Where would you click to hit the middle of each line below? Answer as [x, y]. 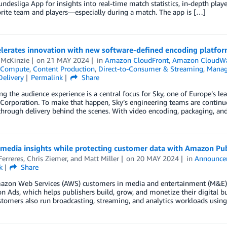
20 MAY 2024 [158, 158]
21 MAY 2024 [68, 60]
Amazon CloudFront [137, 60]
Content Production [64, 69]
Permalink [47, 77]
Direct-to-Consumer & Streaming [150, 69]
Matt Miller [101, 158]
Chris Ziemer [47, 158]
